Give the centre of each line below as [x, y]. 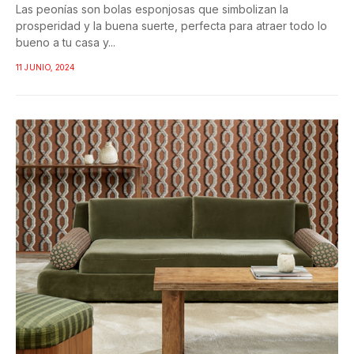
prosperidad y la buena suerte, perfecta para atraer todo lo [171, 26]
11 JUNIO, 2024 [45, 68]
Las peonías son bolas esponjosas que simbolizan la [152, 9]
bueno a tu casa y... [66, 43]
